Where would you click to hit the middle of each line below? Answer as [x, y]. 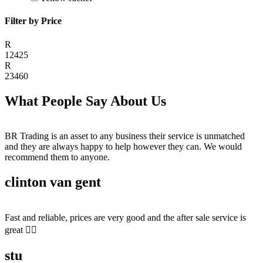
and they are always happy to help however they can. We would [123, 147]
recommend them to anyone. [57, 157]
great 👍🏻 [21, 230]
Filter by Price [33, 21]
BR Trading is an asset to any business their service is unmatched [125, 136]
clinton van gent [53, 182]
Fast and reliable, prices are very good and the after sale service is [125, 218]
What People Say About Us [85, 101]
